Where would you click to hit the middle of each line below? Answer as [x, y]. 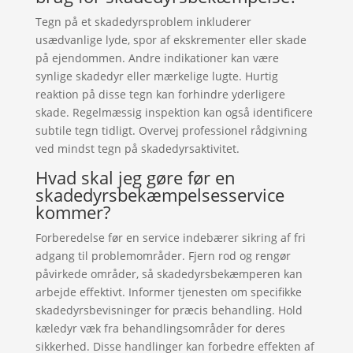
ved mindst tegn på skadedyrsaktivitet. [137, 149]
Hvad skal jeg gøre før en [135, 177]
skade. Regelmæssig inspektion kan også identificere [174, 112]
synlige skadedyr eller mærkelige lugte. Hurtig [156, 76]
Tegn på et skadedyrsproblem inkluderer [143, 22]
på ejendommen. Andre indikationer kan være [157, 58]
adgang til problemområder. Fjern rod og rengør [163, 256]
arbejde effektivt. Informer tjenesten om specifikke [168, 292]
